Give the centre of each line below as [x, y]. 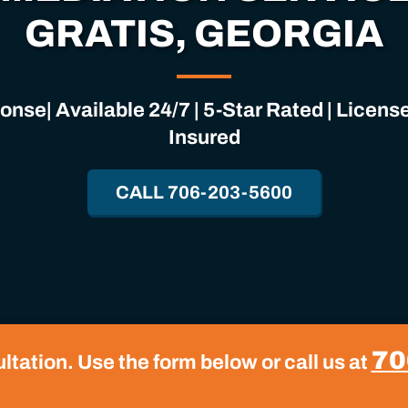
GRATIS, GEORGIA [204, 34]
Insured [204, 138]
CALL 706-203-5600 [204, 192]
